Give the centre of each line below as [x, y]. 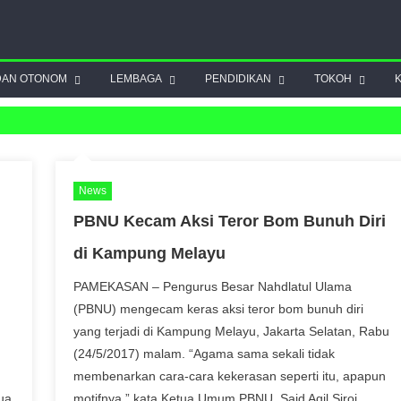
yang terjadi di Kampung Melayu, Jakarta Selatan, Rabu [231, 331]
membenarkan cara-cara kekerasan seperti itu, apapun [229, 375]
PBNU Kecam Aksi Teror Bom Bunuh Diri [229, 221]
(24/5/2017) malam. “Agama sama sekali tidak [204, 353]
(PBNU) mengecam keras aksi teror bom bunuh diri [218, 308]
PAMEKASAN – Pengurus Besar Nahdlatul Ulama [212, 286]
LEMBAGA [136, 78]
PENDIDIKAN [238, 78]
